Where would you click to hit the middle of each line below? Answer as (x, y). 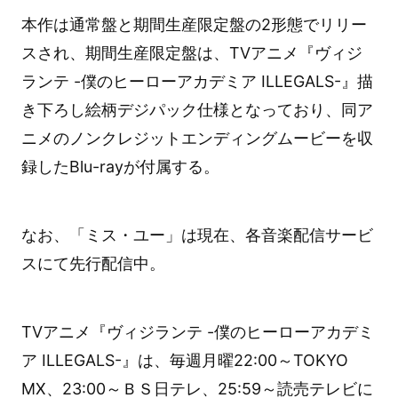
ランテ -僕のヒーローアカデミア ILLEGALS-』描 (197, 81)
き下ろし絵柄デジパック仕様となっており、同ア (197, 109)
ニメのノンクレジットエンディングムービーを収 (197, 138)
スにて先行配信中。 (93, 263)
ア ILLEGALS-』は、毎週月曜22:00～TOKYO (184, 360)
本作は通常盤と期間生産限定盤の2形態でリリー (194, 24)
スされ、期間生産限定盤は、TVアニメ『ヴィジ (191, 52)
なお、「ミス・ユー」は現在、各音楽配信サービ (197, 235)
